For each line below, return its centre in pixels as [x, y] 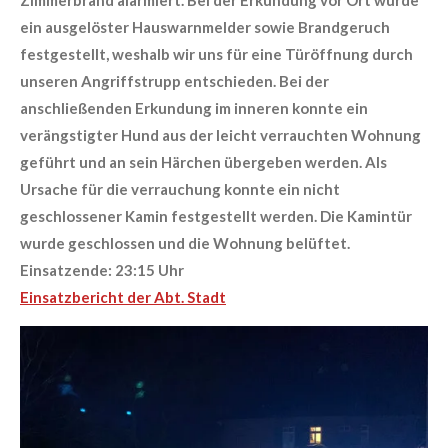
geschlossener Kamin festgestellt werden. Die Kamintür [216, 215]
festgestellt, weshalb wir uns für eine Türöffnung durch [216, 53]
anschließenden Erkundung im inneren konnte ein [194, 107]
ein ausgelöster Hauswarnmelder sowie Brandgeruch [205, 26]
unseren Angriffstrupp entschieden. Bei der [174, 80]
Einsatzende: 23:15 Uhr [102, 269]
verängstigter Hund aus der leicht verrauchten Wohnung [220, 134]
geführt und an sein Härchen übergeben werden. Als [203, 161]
